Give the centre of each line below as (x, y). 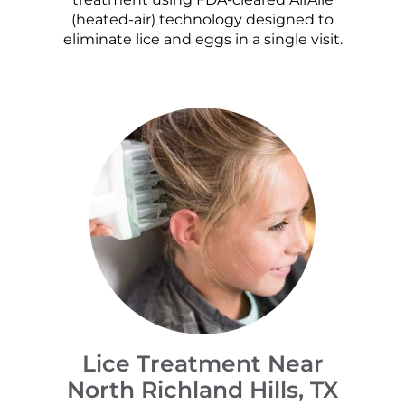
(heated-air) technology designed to (202, 19)
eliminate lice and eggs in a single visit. (202, 39)
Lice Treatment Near (202, 364)
